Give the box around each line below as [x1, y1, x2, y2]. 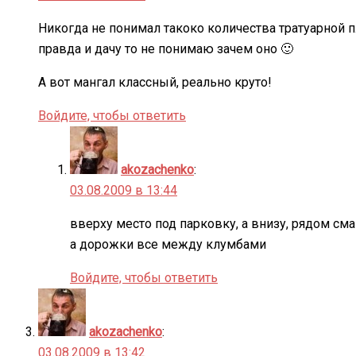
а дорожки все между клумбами [70, 236, 266, 252]
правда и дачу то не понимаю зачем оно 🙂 [38, 41, 293, 56]
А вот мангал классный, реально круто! [38, 74, 272, 90]
